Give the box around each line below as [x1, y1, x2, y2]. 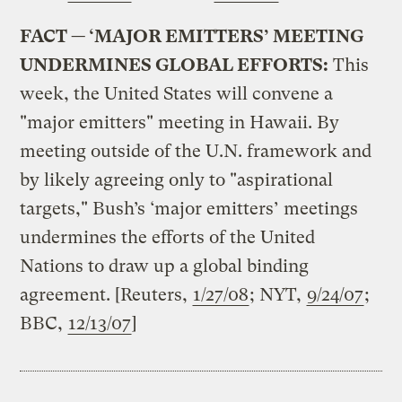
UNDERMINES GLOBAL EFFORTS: [20, 54, 329, 75]
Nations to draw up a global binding [20, 255, 310, 276]
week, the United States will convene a [20, 83, 334, 104]
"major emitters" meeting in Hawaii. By [20, 111, 340, 133]
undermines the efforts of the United [20, 226, 316, 248]
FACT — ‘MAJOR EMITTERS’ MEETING [20, 25, 364, 47]
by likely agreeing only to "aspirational [20, 169, 334, 190]
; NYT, [249, 284, 307, 305]
